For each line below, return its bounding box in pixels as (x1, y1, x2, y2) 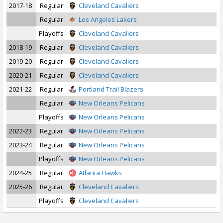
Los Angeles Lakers (79, 15, 137, 24)
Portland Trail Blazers (79, 85, 143, 94)
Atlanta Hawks (79, 168, 122, 177)
